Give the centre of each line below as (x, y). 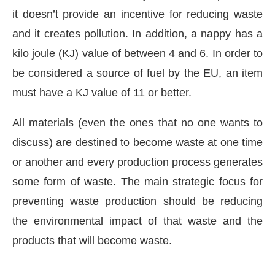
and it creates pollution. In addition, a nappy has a (137, 34)
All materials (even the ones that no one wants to (137, 123)
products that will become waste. (92, 241)
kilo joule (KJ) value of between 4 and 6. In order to (137, 54)
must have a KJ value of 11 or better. (102, 93)
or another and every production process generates (137, 162)
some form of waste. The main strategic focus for (137, 182)
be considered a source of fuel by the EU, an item (137, 73)
